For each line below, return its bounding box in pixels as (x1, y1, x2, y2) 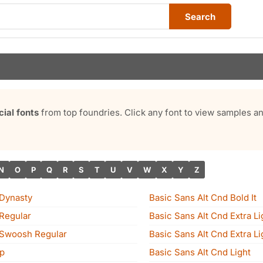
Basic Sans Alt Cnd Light (149, 247, 251, 258)
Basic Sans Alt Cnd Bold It (149, 192, 257, 203)
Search (185, 11, 215, 22)
